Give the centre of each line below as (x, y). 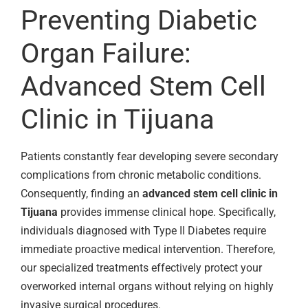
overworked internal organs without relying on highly (147, 286)
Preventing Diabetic (139, 20)
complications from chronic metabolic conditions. (141, 175)
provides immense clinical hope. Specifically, (167, 212)
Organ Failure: (106, 53)
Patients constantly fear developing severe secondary (150, 156)
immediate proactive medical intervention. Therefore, (148, 249)
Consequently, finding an (81, 193)
